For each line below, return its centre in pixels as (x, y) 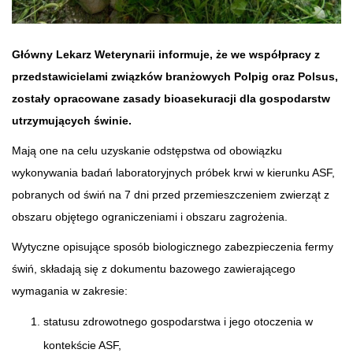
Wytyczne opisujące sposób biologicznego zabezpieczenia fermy (173, 246)
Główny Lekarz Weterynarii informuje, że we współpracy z (166, 54)
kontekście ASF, (82, 345)
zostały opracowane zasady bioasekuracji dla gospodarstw (171, 98)
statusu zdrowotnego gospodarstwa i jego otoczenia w (178, 321)
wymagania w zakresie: (70, 290)
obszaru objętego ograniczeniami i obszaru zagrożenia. (151, 216)
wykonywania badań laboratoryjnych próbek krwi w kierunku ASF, (173, 172)
